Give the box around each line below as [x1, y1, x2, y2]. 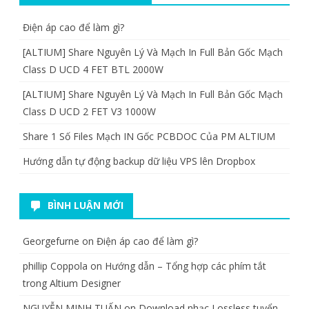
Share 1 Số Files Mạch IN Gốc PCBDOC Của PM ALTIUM [23, 129, 275, 143]
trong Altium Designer [23, 276, 121, 290]
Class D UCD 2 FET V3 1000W [23, 104, 156, 118]
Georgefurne [23, 234, 79, 248]
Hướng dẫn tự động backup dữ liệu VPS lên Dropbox [23, 154, 255, 168]
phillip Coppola [23, 259, 88, 272]
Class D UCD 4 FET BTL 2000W [23, 62, 163, 76]
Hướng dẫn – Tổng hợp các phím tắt [105, 259, 266, 272]
